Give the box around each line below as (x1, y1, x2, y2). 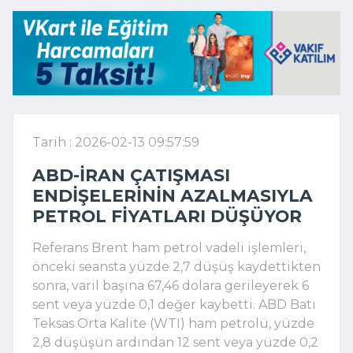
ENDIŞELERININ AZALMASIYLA (32, 184, 313, 206)
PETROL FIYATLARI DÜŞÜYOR (32, 205, 302, 226)
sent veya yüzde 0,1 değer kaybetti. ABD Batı (32, 296, 316, 312)
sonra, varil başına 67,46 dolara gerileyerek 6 (32, 277, 309, 293)
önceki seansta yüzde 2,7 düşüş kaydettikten (32, 258, 321, 274)
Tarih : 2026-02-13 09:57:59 (32, 134, 199, 150)
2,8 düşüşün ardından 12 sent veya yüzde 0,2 (32, 334, 318, 350)
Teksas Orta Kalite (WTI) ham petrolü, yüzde (32, 315, 314, 331)
